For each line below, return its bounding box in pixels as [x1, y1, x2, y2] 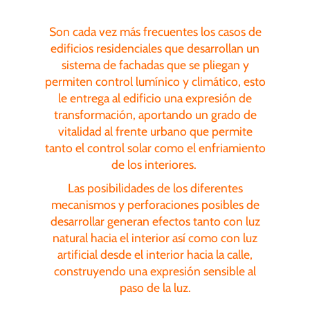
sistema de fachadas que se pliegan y [61, 57, 249, 72]
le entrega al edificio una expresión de [58, 90, 252, 105]
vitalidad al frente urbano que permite [57, 123, 253, 138]
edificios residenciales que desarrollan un [51, 40, 259, 55]
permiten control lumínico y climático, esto [44, 73, 266, 89]
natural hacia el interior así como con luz [53, 230, 257, 245]
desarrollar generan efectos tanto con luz [50, 213, 260, 228]
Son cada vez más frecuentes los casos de [48, 24, 262, 39]
